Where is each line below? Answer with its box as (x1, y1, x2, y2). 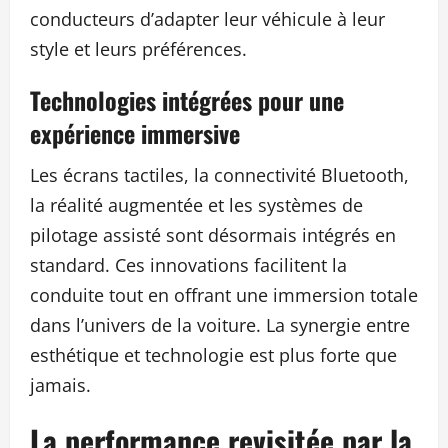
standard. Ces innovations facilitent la (30, 253, 347, 278)
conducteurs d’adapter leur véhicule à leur (30, 7, 385, 32)
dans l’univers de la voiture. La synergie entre (30, 313, 410, 338)
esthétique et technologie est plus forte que (30, 343, 397, 368)
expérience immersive (30, 115, 240, 152)
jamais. (30, 373, 91, 398)
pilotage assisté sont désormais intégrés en (30, 223, 396, 248)
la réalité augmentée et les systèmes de (30, 193, 363, 218)
